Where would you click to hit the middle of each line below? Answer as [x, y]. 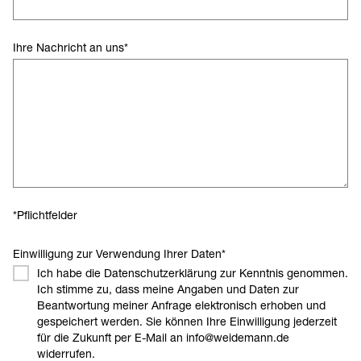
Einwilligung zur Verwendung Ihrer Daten [117, 253]
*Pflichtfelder [45, 215]
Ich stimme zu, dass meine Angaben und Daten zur [168, 289]
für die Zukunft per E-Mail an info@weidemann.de [163, 337]
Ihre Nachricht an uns [68, 47]
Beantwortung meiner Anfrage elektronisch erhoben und [181, 305]
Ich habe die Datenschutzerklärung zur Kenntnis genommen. [193, 273]
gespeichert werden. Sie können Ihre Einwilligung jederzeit [187, 321]
